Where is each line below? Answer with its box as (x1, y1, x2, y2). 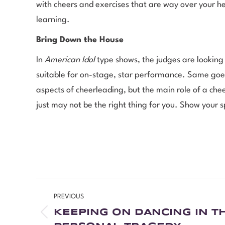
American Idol (45, 55, 95, 64)
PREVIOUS (54, 193, 84, 200)
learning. (36, 15, 70, 24)
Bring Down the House (36, 35, 124, 44)
